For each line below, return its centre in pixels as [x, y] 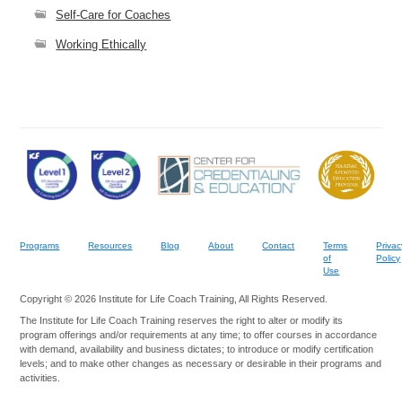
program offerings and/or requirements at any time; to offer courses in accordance [199, 334]
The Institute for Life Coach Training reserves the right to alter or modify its [182, 320]
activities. [40, 377]
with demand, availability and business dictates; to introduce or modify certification [197, 349]
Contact [279, 245]
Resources [110, 245]
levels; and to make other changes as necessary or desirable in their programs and [201, 363]
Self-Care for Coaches [114, 15]
